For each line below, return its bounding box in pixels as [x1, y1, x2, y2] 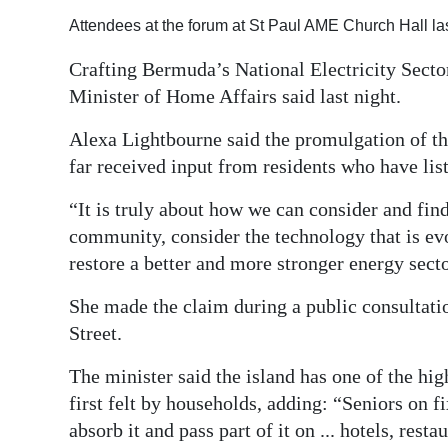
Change [32, 194, 89, 216]
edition [32, 48, 85, 70]
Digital [32, 20, 80, 42]
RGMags [32, 93, 94, 115]
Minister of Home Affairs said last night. [69, 84, 401, 107]
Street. [69, 321, 122, 344]
